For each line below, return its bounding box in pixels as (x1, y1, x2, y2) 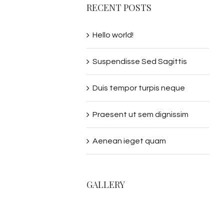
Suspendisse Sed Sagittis (92, 57, 187, 65)
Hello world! (92, 30, 134, 39)
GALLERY (86, 178, 125, 190)
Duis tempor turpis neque (92, 83, 185, 92)
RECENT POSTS (86, 1, 152, 13)
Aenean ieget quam (92, 136, 166, 145)
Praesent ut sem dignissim (92, 110, 189, 118)
